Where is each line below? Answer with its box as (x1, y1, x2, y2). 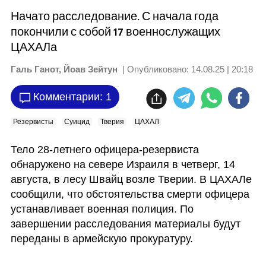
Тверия (100, 117, 125, 126)
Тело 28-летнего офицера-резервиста (10, 144, 199, 156)
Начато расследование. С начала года (10, 8, 218, 24)
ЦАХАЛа (10, 39, 57, 55)
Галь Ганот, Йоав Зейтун (10, 64, 118, 74)
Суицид (64, 117, 90, 126)
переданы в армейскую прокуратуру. (10, 233, 193, 245)
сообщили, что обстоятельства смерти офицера (10, 188, 249, 200)
